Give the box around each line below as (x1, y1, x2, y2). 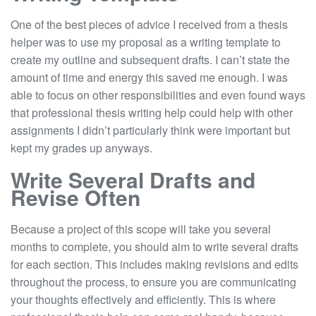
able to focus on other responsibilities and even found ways (11, 86, 305, 103)
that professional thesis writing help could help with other (11, 104, 293, 121)
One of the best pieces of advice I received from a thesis (11, 16, 288, 32)
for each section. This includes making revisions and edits (11, 255, 298, 272)
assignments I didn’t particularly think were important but (11, 121, 290, 138)
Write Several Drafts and (11, 164, 255, 195)
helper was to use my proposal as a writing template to (11, 33, 281, 50)
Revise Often (11, 181, 140, 212)
